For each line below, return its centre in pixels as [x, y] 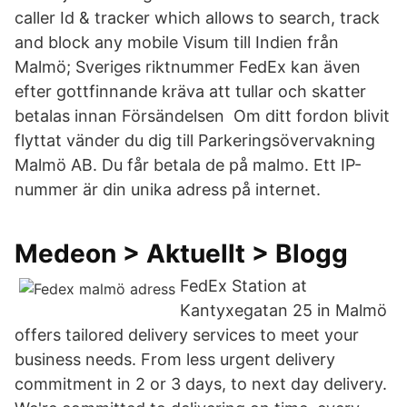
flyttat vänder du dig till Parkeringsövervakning [195, 140]
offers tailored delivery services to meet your [187, 335]
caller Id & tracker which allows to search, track [197, 18]
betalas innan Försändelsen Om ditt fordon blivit [202, 116]
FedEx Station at [243, 286]
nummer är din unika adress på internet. [168, 189]
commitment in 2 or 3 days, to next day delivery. [201, 384]
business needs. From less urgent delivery [175, 359]
